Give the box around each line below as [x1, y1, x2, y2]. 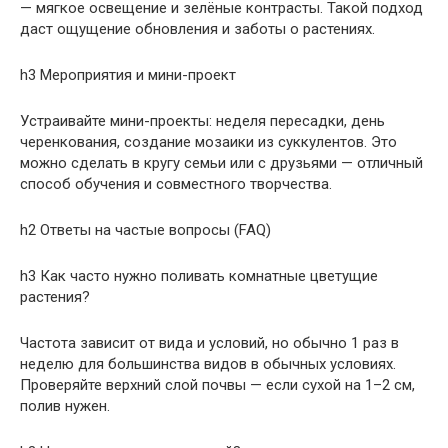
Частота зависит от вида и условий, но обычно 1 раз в [20, 333, 399, 352]
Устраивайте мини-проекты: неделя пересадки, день [20, 111, 385, 130]
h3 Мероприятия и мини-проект [20, 65, 236, 84]
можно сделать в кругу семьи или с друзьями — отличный [20, 153, 423, 172]
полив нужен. [20, 396, 110, 415]
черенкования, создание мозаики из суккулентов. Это [20, 132, 397, 151]
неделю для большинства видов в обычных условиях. [20, 354, 396, 373]
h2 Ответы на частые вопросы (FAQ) [20, 220, 271, 239]
